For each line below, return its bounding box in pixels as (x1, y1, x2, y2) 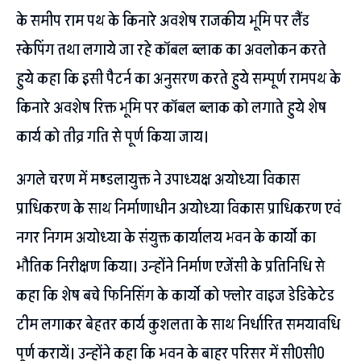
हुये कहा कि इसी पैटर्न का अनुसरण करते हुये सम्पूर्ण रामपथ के (16, 68, 341, 91)
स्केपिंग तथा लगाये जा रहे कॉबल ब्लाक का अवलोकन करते (16, 39, 326, 62)
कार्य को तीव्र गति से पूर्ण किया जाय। (16, 126, 209, 149)
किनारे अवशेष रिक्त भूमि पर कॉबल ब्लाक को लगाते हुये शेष (16, 97, 326, 120)
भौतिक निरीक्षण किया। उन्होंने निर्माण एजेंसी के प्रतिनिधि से (16, 255, 325, 279)
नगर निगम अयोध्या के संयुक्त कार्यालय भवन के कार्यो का (16, 226, 316, 250)
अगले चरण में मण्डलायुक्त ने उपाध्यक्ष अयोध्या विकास (16, 168, 300, 192)
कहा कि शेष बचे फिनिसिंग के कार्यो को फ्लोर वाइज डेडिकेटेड (16, 284, 334, 308)
